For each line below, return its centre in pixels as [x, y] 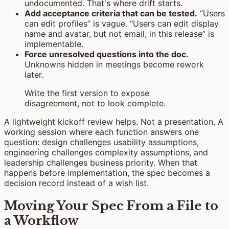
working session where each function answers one [101, 132]
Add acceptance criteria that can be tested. [111, 13]
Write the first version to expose [87, 93]
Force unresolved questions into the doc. [107, 54]
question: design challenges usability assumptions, [101, 142]
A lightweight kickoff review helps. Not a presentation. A [114, 121]
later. [34, 74]
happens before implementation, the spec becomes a [107, 173]
